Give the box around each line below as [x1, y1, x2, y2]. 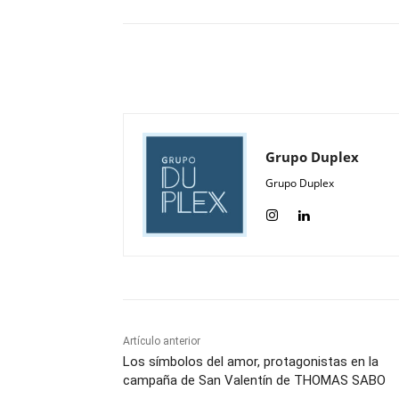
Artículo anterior [123, 335, 200, 348]
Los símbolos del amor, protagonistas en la [123, 354, 379, 370]
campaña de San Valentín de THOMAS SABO [123, 372, 386, 389]
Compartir [310, 62, 362, 77]
